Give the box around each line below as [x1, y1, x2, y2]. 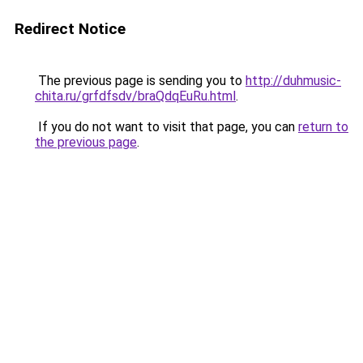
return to [298, 119, 348, 135]
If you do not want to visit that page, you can [35, 119, 298, 135]
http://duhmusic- [246, 73, 341, 88]
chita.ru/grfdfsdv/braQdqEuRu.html [35, 88, 236, 104]
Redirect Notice [15, 19, 126, 38]
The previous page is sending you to [35, 73, 246, 88]
